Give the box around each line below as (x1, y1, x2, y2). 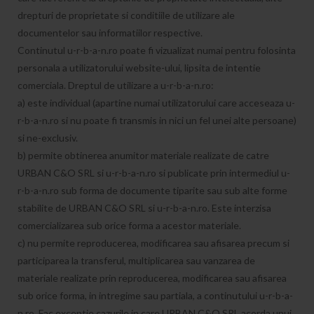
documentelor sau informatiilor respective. (18, 27, 203, 39)
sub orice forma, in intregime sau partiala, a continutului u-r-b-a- (18, 289, 293, 301)
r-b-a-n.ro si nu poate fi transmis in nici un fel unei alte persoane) (18, 114, 296, 126)
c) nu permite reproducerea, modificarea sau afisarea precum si (18, 237, 289, 249)
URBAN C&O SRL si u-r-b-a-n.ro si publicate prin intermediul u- (18, 167, 290, 179)
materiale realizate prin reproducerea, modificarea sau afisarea (18, 272, 287, 284)
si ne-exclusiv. (18, 132, 78, 144)
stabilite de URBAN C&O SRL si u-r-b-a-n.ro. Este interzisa (18, 202, 271, 214)
